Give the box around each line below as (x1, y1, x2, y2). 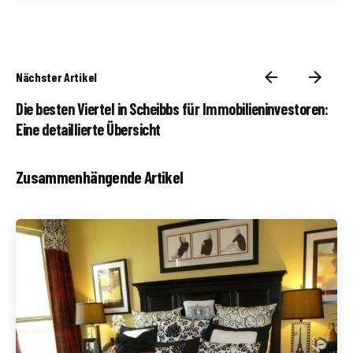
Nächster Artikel (16, 69, 97, 84)
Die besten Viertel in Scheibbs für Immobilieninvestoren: (16, 98, 328, 118)
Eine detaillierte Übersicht (16, 119, 161, 139)
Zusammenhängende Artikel (16, 165, 184, 187)
